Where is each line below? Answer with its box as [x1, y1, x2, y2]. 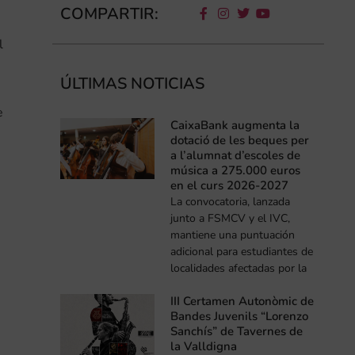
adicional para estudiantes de [170, 243, 314, 259]
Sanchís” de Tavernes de [170, 323, 303, 339]
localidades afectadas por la [170, 260, 307, 276]
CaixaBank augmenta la [170, 116, 300, 133]
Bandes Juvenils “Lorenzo [170, 307, 309, 324]
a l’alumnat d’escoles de [170, 147, 301, 163]
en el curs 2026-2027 [170, 177, 289, 193]
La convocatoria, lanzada [170, 193, 291, 209]
